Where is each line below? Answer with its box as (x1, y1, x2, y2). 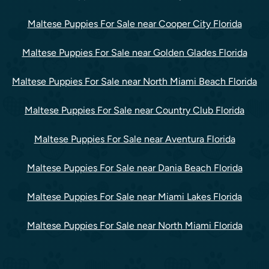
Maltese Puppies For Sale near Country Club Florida (25, 104, 244, 116)
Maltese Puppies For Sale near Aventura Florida (34, 133, 235, 145)
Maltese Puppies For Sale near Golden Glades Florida (22, 46, 247, 58)
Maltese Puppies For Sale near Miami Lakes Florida (27, 190, 242, 202)
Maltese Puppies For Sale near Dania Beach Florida (26, 162, 243, 174)
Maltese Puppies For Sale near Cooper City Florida (27, 17, 242, 29)
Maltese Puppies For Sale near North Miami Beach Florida (12, 75, 257, 87)
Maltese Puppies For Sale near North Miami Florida (26, 219, 243, 231)
